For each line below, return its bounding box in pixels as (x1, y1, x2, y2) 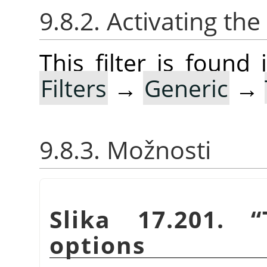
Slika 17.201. (49, 203, 251, 235)
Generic (144, 72, 228, 104)
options (49, 228, 145, 260)
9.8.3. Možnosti (39, 133, 211, 166)
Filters (41, 72, 107, 104)
